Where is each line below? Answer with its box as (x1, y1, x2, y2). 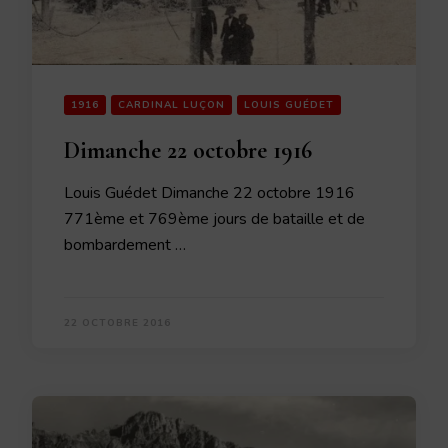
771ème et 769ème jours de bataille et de (64, 208, 365, 230)
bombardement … (64, 234, 186, 256)
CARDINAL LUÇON (118, 98, 225, 112)
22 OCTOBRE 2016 (64, 316, 171, 330)
